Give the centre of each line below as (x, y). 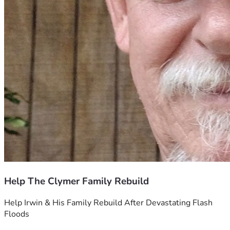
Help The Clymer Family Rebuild (76, 181)
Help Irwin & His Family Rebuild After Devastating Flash (108, 203)
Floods (17, 214)
